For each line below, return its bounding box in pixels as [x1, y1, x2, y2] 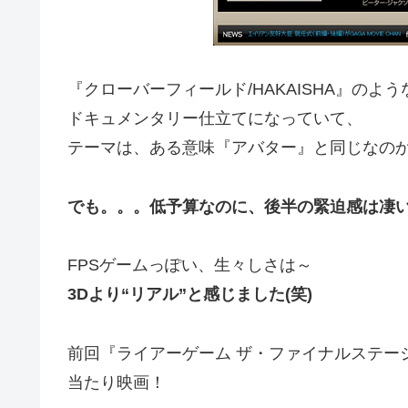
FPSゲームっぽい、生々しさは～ [67, 256, 312, 275]
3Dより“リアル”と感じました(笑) [67, 285, 312, 304]
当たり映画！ [67, 372, 166, 392]
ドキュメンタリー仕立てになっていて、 [67, 109, 362, 128]
